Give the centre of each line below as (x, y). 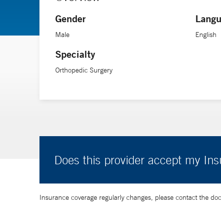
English (206, 34)
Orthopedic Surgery (84, 70)
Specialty (75, 54)
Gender (71, 18)
